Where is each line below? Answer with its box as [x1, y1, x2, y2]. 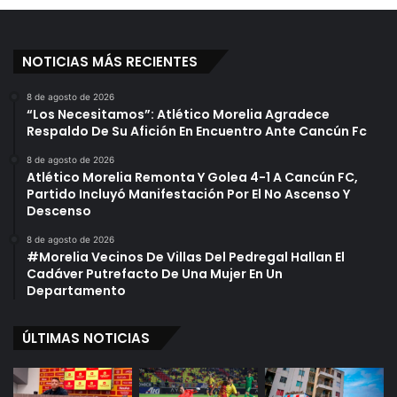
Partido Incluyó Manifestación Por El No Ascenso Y [27, 184, 350, 203]
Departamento [27, 281, 126, 300]
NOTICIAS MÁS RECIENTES [22, 51, 198, 71]
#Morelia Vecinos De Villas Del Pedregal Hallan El [27, 247, 345, 266]
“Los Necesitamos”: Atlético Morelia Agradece [27, 105, 330, 123]
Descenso [27, 201, 91, 220]
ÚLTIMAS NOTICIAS [22, 328, 150, 347]
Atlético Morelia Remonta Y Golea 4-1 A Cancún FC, [27, 167, 358, 186]
